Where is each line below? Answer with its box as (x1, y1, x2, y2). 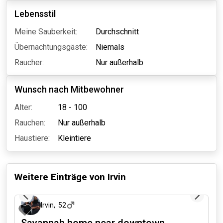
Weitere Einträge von (14, 172, 105, 183)
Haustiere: (14, 133, 50, 143)
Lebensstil (14, 8, 56, 19)
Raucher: (14, 58, 44, 67)
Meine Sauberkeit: (14, 27, 77, 36)
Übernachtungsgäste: (14, 42, 88, 52)
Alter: (14, 103, 32, 112)
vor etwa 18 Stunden (148, 178, 204, 185)
